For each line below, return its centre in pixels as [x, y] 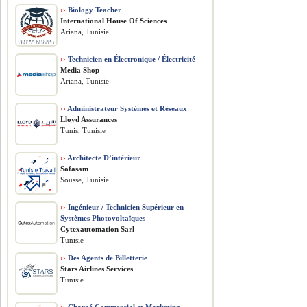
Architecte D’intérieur [103, 158]
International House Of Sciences [114, 21]
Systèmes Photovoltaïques [103, 218]
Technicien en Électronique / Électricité [131, 59]
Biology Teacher [94, 10]
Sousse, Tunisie [85, 180]
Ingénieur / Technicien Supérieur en [125, 207]
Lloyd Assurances [89, 119]
